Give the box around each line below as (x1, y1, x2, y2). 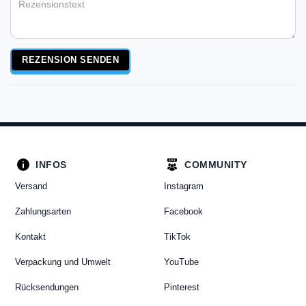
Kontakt (15, 232, 46, 242)
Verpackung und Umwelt (15, 257, 111, 268)
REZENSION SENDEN (22, 55, 120, 65)
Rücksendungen (15, 282, 79, 293)
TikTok (164, 232, 191, 242)
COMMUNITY (184, 158, 247, 170)
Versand (15, 181, 47, 192)
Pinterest (164, 282, 199, 293)
